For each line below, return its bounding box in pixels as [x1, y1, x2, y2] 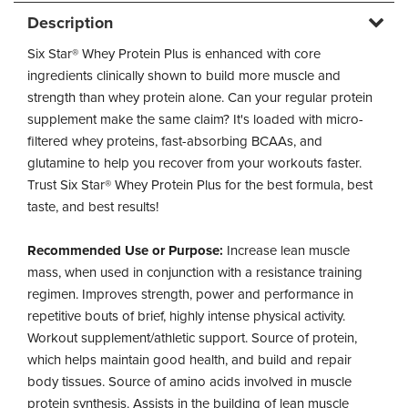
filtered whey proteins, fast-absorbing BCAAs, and [27, 131, 322, 151]
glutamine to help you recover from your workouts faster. [27, 153, 362, 173]
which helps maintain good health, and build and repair [27, 350, 352, 370]
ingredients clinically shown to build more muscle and [27, 66, 341, 86]
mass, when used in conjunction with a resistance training [27, 262, 362, 282]
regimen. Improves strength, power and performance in [27, 284, 353, 304]
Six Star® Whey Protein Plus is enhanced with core [27, 44, 321, 64]
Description [27, 11, 113, 35]
